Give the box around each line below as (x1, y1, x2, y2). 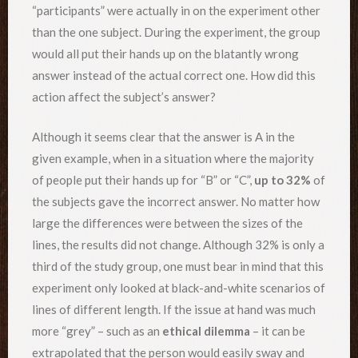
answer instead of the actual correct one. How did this (32, 68, 316, 83)
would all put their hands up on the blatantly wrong (32, 46, 299, 62)
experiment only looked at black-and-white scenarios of (32, 280, 325, 295)
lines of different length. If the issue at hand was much (32, 301, 316, 316)
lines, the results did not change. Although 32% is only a (32, 237, 324, 252)
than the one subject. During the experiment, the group (32, 25, 320, 40)
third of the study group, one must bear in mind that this (32, 258, 324, 273)
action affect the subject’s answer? (32, 89, 216, 105)
